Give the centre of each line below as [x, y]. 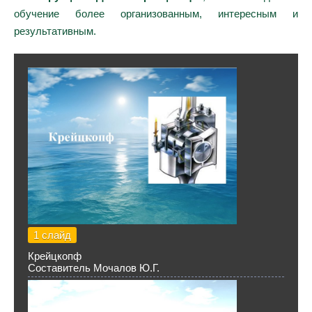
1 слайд [52, 235]
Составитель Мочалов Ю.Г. [94, 268]
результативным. [55, 31]
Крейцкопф [55, 256]
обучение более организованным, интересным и [156, 14]
